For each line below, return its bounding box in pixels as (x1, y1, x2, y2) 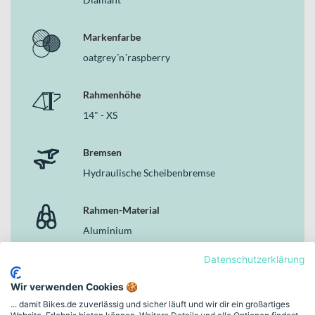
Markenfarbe (83, 30, 141, 43)
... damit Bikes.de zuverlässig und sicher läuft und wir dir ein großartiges (11, 299, 290, 309)
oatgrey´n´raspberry (83, 51, 170, 63)
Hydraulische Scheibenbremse (83, 166, 215, 179)
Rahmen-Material (83, 203, 160, 216)
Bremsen (83, 146, 122, 158)
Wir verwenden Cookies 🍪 (11, 281, 138, 292)
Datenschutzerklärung (204, 254, 304, 265)
